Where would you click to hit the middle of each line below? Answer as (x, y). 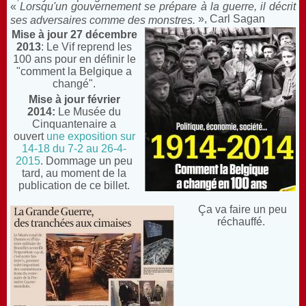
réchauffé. (243, 221)
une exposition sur (91, 136)
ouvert (30, 136)
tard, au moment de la (74, 173)
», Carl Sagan (232, 18)
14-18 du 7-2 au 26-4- (74, 148)
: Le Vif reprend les (87, 46)
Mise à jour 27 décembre (74, 34)
